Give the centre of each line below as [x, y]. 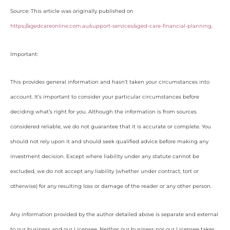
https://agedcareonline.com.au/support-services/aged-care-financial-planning [111, 26]
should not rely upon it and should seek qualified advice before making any [109, 142]
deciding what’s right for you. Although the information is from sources [103, 112]
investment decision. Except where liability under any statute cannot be [105, 157]
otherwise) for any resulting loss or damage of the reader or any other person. [111, 186]
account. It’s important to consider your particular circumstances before [105, 97]
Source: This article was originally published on [72, 11]
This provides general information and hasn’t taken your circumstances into [110, 82]
